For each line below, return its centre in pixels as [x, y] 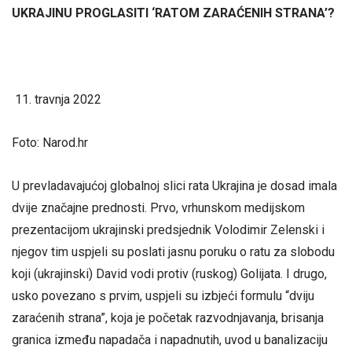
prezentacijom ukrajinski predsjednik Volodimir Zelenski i [168, 230]
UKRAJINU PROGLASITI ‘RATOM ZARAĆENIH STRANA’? [173, 13]
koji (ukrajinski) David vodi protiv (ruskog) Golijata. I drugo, [169, 274]
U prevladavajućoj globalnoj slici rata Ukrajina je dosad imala [174, 186]
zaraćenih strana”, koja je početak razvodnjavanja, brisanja [168, 318]
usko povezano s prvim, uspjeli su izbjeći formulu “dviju [163, 296]
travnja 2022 [68, 100]
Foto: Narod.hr [50, 143]
